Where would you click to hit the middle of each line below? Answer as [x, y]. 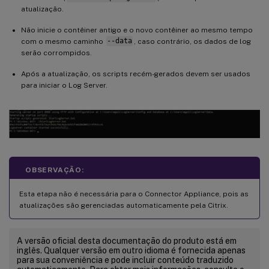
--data [119, 41]
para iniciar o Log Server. [64, 85]
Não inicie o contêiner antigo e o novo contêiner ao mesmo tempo [137, 30]
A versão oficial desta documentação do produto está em [127, 240]
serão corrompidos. [56, 53]
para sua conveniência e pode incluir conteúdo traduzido [125, 260]
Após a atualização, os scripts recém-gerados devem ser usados [136, 74]
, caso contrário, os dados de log [192, 41]
